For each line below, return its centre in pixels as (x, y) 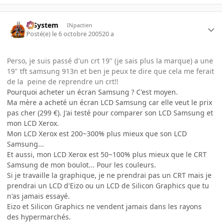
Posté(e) (39, 34)
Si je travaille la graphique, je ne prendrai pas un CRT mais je (109, 175)
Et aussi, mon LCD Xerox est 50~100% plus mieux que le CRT (107, 155)
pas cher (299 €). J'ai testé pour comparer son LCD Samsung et (110, 113)
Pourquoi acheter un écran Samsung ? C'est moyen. (92, 92)
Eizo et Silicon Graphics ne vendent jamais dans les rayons (104, 207)
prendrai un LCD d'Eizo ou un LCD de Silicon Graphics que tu (108, 186)
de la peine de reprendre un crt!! (63, 82)
